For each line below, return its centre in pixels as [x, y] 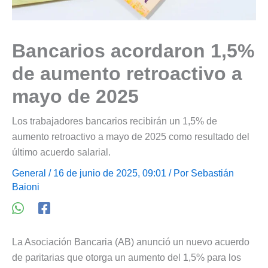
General [29, 173]
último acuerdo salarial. [61, 152]
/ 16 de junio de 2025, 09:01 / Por [118, 173]
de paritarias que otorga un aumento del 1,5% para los [127, 257]
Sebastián [212, 173]
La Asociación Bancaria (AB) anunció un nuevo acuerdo [131, 242]
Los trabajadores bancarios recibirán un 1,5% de [115, 121]
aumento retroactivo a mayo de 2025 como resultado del [131, 136]
